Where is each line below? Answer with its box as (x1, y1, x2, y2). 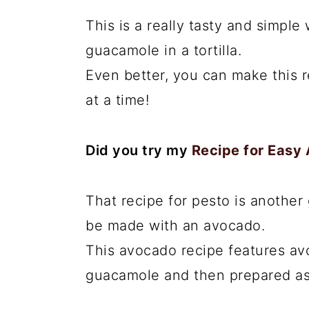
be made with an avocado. (86, 217, 265, 234)
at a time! (86, 92, 149, 108)
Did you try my (86, 142, 192, 159)
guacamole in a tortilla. (86, 42, 241, 59)
